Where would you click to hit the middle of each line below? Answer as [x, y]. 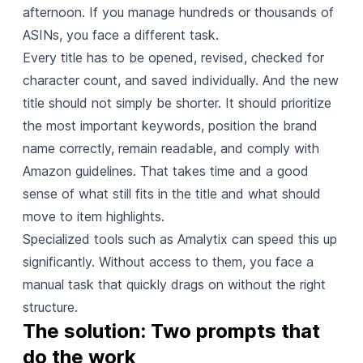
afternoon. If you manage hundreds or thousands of [178, 12]
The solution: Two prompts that [171, 331]
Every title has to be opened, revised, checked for [173, 57]
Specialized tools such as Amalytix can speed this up [179, 239]
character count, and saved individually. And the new [180, 80]
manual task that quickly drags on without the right [174, 284]
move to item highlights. [93, 216]
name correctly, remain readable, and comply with [171, 148]
